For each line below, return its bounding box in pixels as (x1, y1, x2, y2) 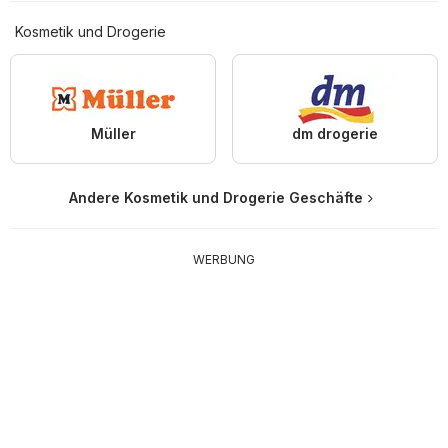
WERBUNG (193, 251, 255, 267)
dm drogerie (292, 124, 378, 142)
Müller (90, 124, 136, 142)
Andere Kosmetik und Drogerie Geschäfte (69, 188, 363, 206)
